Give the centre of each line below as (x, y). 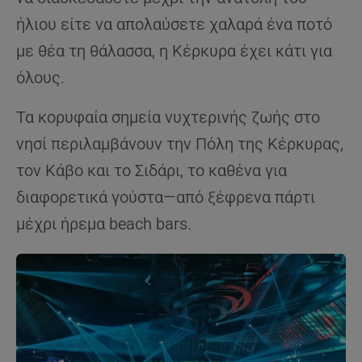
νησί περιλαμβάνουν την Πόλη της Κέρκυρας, (180, 144)
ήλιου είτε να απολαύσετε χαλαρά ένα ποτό (174, 25)
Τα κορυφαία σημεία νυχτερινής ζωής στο (168, 118)
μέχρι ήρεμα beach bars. (104, 224)
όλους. (40, 78)
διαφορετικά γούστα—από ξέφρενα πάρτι (166, 198)
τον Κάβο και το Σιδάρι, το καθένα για (152, 171)
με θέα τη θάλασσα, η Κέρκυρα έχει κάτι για (174, 51)
